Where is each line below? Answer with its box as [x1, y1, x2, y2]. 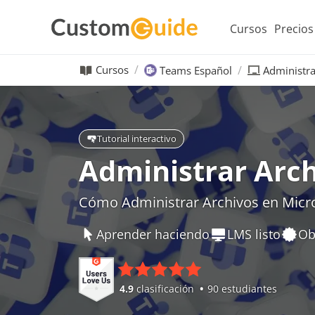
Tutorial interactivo [97, 131, 176, 145]
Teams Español [160, 63, 232, 77]
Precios [274, 20, 314, 37]
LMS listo [227, 225, 281, 243]
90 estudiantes [207, 281, 277, 295]
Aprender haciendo [96, 225, 210, 243]
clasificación [134, 281, 197, 295]
